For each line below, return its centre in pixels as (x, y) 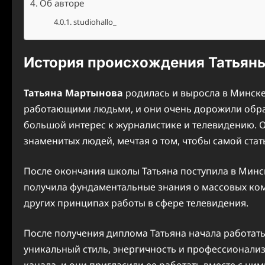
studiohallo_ (95, 22)
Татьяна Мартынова (73, 93)
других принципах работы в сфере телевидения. (136, 203)
